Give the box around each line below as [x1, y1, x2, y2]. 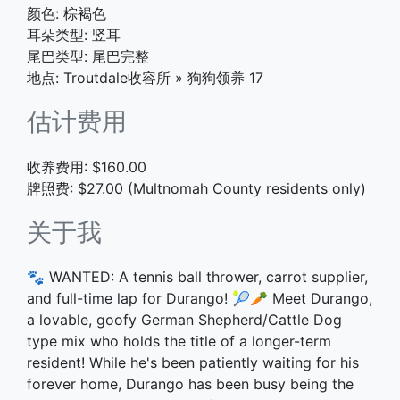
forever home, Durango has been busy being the [27, 375, 354, 394]
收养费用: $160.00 [27, 157, 146, 176]
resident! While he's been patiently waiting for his [27, 354, 359, 372]
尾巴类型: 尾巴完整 [27, 47, 149, 66]
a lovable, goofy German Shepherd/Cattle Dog [27, 311, 342, 329]
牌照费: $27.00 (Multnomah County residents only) [27, 179, 366, 197]
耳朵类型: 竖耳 [27, 26, 121, 45]
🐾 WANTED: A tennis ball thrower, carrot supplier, [27, 268, 368, 287]
